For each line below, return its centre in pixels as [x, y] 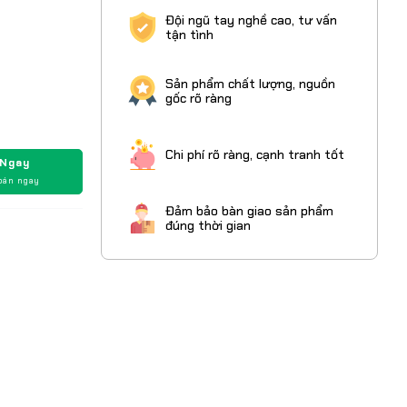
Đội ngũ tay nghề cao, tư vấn [251, 20]
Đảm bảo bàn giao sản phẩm [249, 211]
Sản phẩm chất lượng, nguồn [250, 84]
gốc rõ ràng [198, 98]
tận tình [189, 35]
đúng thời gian [208, 225]
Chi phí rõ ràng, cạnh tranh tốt [254, 154]
